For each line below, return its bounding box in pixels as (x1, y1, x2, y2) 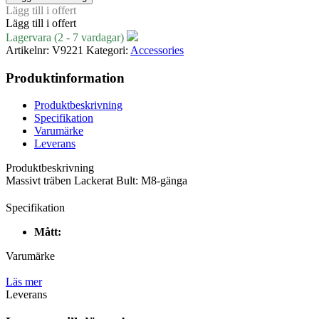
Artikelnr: (6, 43, 52, 56)
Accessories (130, 43, 184, 56)
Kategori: (86, 43, 128, 56)
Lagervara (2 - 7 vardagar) (6, 31, 127, 43)
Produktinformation (6, 70, 125, 85)
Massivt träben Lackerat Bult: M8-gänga (6, 174, 187, 187)
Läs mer (6, 276, 42, 288)
